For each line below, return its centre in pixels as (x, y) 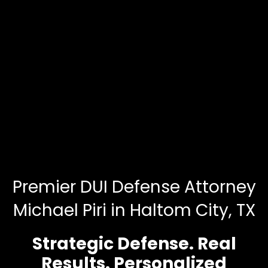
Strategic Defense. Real (134, 244)
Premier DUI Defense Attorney (134, 187)
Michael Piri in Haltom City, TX (134, 210)
